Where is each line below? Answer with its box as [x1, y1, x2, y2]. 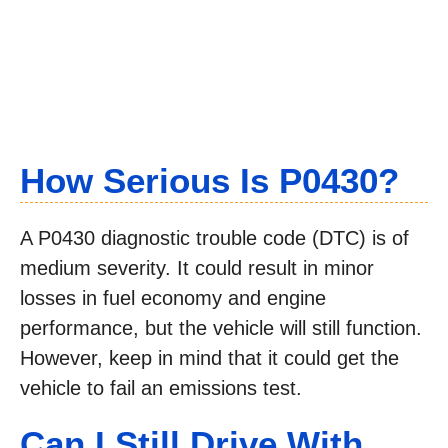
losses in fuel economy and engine [20, 287, 326, 310]
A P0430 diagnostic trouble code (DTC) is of [20, 227, 409, 250]
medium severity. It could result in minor [20, 257, 374, 280]
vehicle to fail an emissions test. [20, 377, 302, 400]
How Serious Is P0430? [20, 161, 399, 201]
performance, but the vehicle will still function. [20, 317, 422, 340]
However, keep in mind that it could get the [20, 347, 399, 370]
